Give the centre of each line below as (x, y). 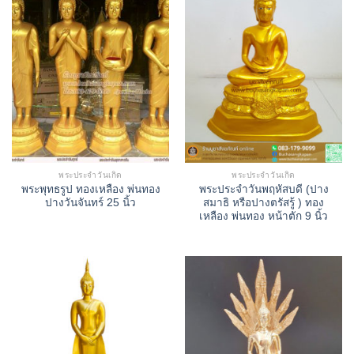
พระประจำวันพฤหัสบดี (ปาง (264, 189)
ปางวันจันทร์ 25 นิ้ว (90, 202)
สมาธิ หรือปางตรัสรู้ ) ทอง (264, 202)
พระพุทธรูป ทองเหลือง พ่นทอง (90, 189)
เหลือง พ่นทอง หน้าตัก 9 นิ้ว (264, 216)
